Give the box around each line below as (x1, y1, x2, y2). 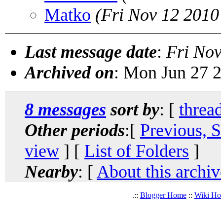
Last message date (25, 41, 157, 62)
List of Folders (84, 141, 189, 161)
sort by (106, 99, 159, 119)
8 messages (25, 99, 106, 119)
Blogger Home (140, 190, 186, 199)
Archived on (25, 62, 114, 82)
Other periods (25, 120, 125, 140)
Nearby (25, 161, 78, 182)
